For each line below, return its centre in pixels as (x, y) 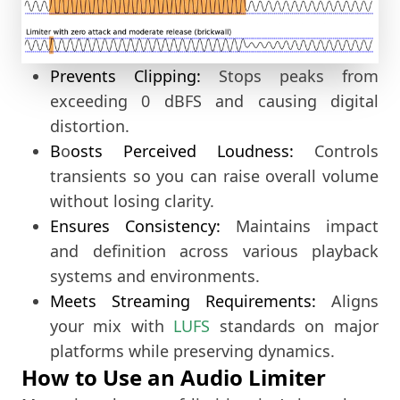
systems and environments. (155, 276)
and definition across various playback (214, 251)
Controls (336, 151)
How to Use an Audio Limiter (174, 378)
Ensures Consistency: (135, 226)
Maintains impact (300, 226)
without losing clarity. (132, 201)
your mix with (112, 326)
